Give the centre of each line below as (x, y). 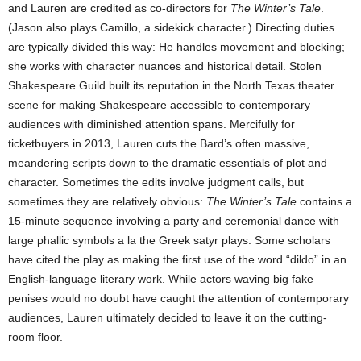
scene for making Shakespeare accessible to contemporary (159, 105)
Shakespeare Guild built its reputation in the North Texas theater (171, 86)
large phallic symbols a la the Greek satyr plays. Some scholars (169, 241)
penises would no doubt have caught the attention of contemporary (178, 299)
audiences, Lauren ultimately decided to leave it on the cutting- (168, 318)
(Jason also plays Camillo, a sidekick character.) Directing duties (171, 28)
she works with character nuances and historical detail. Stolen (165, 66)
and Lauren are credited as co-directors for (119, 8)
